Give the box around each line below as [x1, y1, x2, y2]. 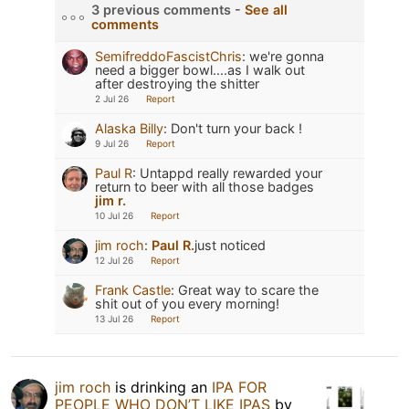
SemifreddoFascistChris [95, 47, 242, 64]
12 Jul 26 [95, 254, 133, 266]
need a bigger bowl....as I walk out [95, 61, 305, 78]
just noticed [194, 236, 266, 253]
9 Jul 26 [95, 137, 129, 149]
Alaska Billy [95, 120, 163, 136]
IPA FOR [212, 377, 267, 396]
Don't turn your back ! [171, 120, 302, 136]
